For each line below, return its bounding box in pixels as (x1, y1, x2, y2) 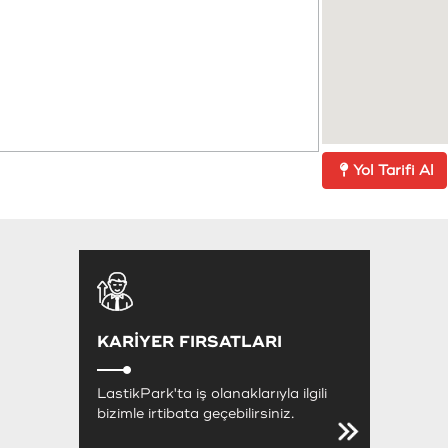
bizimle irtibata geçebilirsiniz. (96, 404, 294, 422)
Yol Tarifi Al (353, 161, 434, 179)
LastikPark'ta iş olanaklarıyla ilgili (96, 384, 327, 402)
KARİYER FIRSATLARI (96, 331, 282, 352)
